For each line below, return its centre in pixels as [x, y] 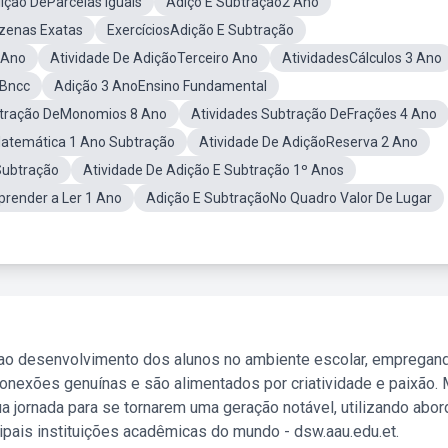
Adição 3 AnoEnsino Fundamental [160, 86]
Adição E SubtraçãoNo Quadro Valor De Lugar [289, 198]
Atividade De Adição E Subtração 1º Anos [213, 170]
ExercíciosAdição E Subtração [200, 30]
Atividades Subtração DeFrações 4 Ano [314, 114]
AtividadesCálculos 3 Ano [362, 58]
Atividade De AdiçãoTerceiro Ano [154, 58]
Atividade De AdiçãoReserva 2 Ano [308, 142]
